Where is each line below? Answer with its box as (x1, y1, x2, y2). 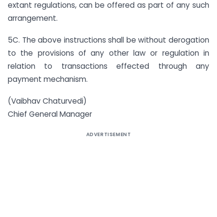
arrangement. (8, 13, 58, 23)
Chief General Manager (8, 108, 92, 119)
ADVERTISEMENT (86, 130, 131, 138)
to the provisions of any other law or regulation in (8, 47, 209, 58)
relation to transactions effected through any (8, 61, 209, 71)
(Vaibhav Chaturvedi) (8, 95, 87, 106)
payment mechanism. (8, 74, 88, 84)
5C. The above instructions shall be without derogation (8, 34, 209, 45)
